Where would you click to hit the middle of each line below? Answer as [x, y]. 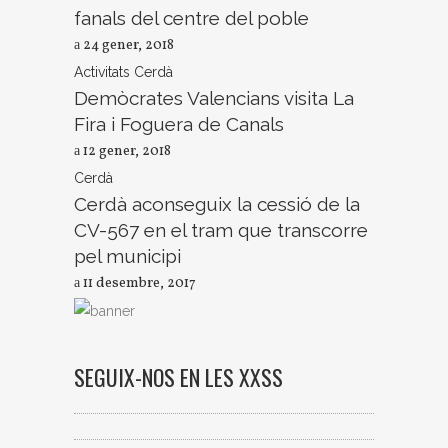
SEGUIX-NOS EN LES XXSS [178, 377]
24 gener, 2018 [127, 45]
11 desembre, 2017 [138, 283]
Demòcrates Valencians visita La [214, 98]
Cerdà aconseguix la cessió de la [217, 204]
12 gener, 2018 [125, 151]
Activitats [104, 72]
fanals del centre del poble [191, 18]
